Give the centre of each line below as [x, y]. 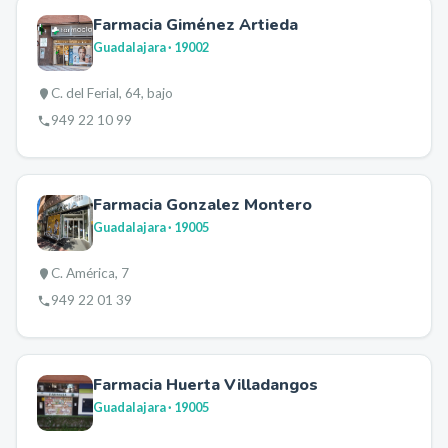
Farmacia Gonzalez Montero [202, 205]
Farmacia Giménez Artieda [195, 25]
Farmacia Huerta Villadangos [205, 385]
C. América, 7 [90, 273]
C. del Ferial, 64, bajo [112, 93]
